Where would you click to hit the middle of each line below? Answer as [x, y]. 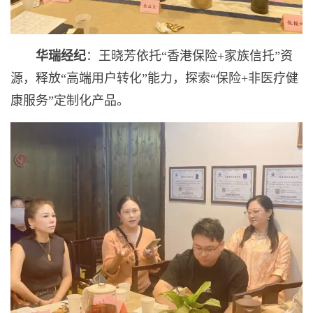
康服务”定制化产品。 [70, 100]
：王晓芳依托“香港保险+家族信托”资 [189, 56]
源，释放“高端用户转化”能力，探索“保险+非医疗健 [154, 78]
